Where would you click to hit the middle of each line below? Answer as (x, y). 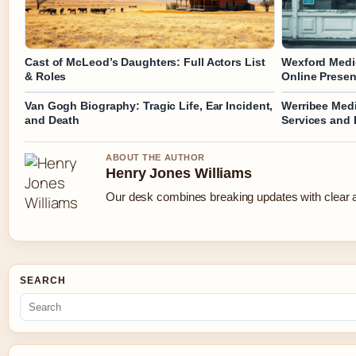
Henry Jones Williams (179, 174)
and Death (52, 120)
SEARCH (43, 281)
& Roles (46, 77)
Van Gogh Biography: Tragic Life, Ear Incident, (149, 106)
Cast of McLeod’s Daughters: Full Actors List (145, 62)
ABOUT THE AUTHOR (155, 158)
